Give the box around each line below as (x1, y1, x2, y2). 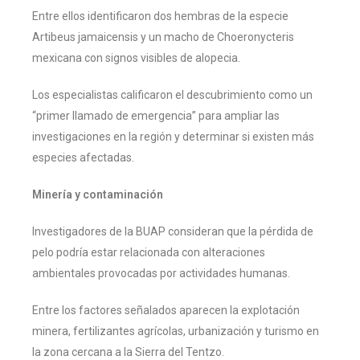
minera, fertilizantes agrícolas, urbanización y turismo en (32, 324, 319, 337)
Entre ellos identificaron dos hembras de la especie (32, 9, 288, 22)
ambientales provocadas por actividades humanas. (32, 266, 290, 280)
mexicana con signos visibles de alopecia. (32, 51, 240, 64)
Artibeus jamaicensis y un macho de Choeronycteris (32, 30, 294, 43)
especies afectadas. (32, 150, 134, 164)
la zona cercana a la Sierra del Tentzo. (32, 345, 224, 358)
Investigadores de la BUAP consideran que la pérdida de (32, 224, 313, 238)
